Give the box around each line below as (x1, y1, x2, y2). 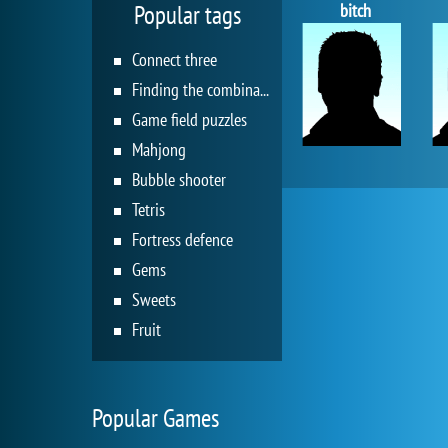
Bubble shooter (132, 167, 226, 191)
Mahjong (132, 137, 186, 161)
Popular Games (92, 401, 219, 434)
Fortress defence (132, 227, 233, 251)
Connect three (132, 47, 217, 71)
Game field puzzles (132, 107, 247, 131)
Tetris (132, 197, 165, 221)
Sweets (132, 287, 176, 311)
